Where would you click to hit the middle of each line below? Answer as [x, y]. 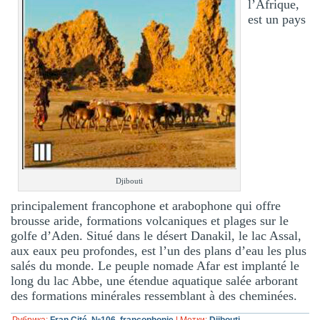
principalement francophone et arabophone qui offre [146, 206]
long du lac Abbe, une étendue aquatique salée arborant [155, 281]
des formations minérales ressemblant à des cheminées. [154, 296]
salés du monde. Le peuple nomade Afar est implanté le [155, 266]
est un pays [277, 19]
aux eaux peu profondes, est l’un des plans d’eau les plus [159, 251]
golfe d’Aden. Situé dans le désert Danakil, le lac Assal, [156, 236]
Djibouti [130, 181]
